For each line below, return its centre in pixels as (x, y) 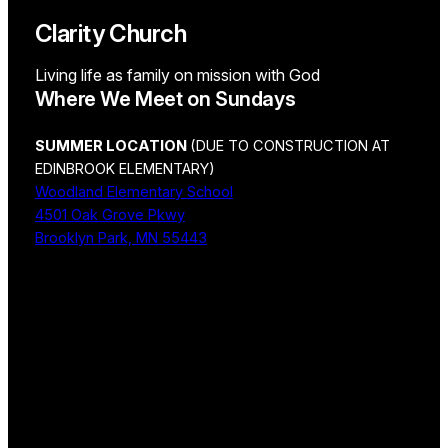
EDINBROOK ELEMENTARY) (124, 168)
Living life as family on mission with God (177, 74)
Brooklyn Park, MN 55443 (120, 237)
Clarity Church (110, 33)
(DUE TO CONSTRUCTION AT (289, 145)
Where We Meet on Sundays (165, 98)
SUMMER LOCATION (112, 145)
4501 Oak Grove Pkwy (109, 214)
